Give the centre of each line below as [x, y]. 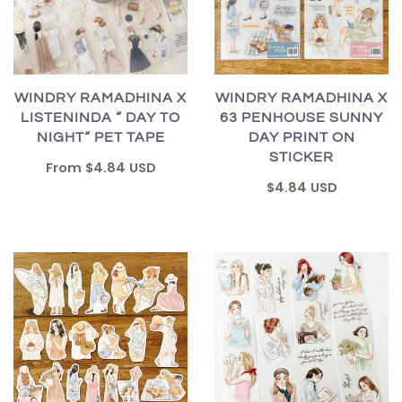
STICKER [301, 157]
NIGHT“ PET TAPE [100, 138]
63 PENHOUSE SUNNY [301, 118]
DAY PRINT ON [301, 138]
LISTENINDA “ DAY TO [100, 118]
